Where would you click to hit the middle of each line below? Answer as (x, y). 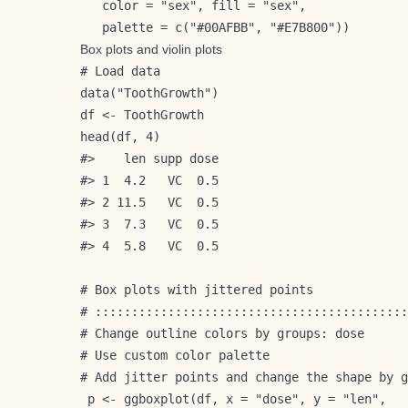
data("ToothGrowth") (149, 92)
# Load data (120, 71)
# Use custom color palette (175, 355)
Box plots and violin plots (151, 49)
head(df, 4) (120, 136)
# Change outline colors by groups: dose (222, 333)
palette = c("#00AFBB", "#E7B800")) (215, 27)
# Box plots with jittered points (197, 289)
